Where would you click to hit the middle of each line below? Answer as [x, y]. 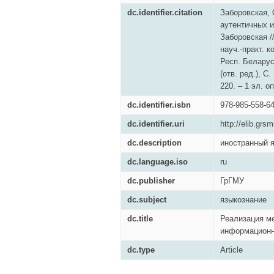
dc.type [141, 250]
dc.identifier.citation [165, 13]
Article [231, 250]
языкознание [243, 200]
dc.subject [147, 200]
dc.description [154, 143]
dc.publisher [151, 181]
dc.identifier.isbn [159, 105]
